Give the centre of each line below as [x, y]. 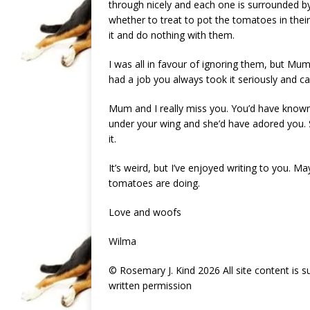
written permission [150, 286]
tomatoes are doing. [154, 183]
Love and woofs [145, 212]
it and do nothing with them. [172, 35]
